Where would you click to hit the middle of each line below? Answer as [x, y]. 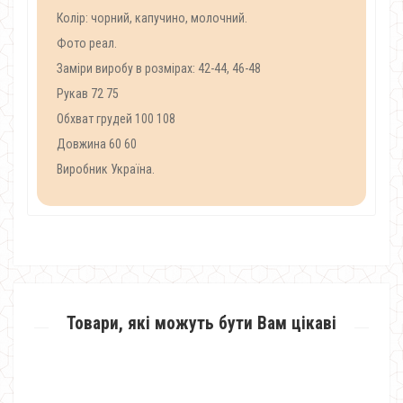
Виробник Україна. [106, 169]
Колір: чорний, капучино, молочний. [152, 18]
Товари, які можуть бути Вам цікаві [201, 323]
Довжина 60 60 [97, 144]
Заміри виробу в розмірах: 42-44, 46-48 [159, 68]
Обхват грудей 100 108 [116, 119]
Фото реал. [87, 43]
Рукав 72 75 [88, 94]
